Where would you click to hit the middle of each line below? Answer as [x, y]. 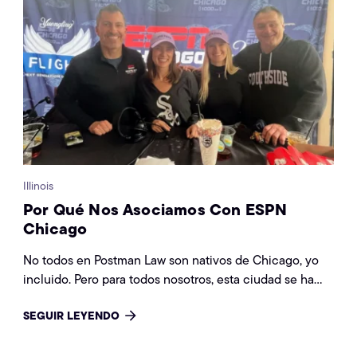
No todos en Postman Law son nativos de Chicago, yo [171, 260]
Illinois [39, 185]
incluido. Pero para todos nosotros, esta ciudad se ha [169, 279]
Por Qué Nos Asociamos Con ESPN [155, 209]
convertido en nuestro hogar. [104, 298]
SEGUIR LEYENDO [72, 315]
